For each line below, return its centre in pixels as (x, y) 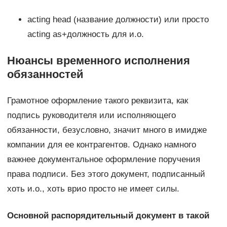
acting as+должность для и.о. (85, 34)
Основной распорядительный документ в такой (108, 216)
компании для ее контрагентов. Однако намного (101, 145)
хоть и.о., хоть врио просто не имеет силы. (93, 189)
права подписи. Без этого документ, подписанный (106, 174)
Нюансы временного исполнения (98, 61)
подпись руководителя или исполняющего (91, 116)
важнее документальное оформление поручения (103, 160)
